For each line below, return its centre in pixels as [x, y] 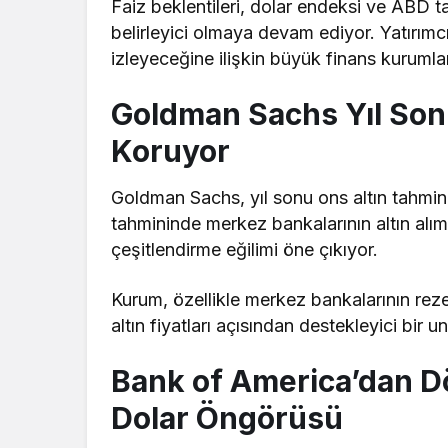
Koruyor [170, 150]
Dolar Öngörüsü [227, 417]
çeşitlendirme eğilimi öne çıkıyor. [245, 249]
